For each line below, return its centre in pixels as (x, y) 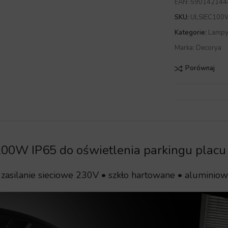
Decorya (209, 48)
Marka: (186, 48)
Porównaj (200, 68)
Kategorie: (191, 32)
